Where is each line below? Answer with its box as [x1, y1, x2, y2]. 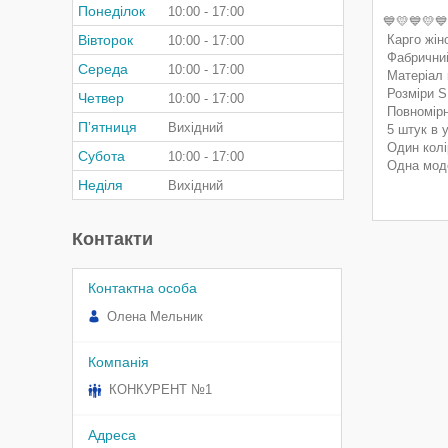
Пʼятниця [78, 119, 137, 135]
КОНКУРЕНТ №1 [109, 382, 212, 398]
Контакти [72, 229, 153, 249]
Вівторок [78, 32, 133, 48]
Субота [78, 148, 125, 164]
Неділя [78, 177, 123, 193]
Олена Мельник [107, 308, 203, 324]
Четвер [78, 90, 124, 106]
